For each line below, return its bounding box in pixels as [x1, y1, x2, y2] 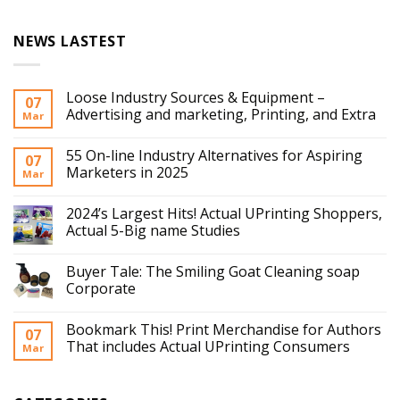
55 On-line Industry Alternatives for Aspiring [66, 145, 362, 165]
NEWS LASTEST [13, 31, 127, 52]
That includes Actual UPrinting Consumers [66, 336, 350, 356]
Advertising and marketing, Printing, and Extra [66, 104, 376, 124]
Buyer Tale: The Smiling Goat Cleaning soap [66, 261, 360, 281]
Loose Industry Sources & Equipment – [66, 87, 325, 107]
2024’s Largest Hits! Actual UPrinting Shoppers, [66, 203, 382, 223]
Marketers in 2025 [66, 162, 188, 182]
